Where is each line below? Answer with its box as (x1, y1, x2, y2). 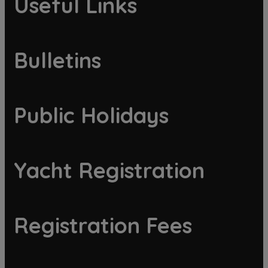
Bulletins (14, 46, 101, 74)
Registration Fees (14, 211, 192, 239)
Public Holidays (14, 101, 169, 129)
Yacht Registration (14, 156, 205, 184)
